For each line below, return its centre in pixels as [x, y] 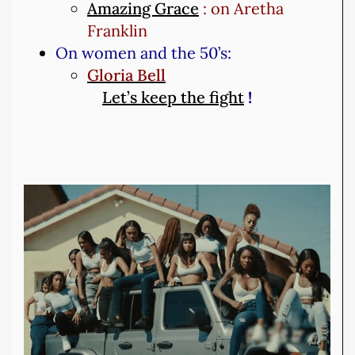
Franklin [117, 30]
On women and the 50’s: [143, 52]
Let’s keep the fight [173, 97]
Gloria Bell [126, 74]
